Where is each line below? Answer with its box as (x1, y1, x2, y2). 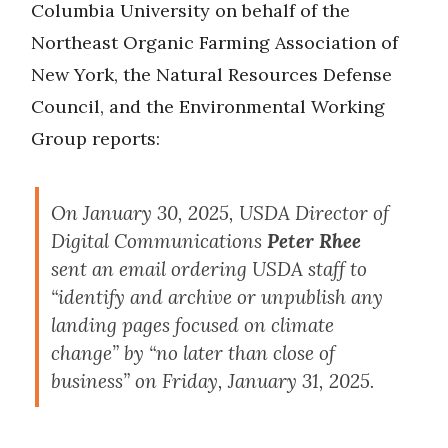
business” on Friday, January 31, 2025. (51, 369, 374, 394)
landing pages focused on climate (51, 313, 334, 338)
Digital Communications (51, 229, 267, 254)
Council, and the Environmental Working (31, 95, 385, 119)
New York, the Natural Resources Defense (31, 63, 392, 87)
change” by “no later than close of (51, 341, 335, 366)
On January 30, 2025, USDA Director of (51, 201, 389, 226)
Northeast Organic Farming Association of (31, 31, 398, 55)
